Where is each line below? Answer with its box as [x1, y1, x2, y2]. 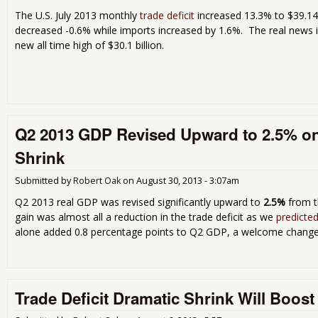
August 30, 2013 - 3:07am [136, 174, 239, 187]
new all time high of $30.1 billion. [15, 38, 164, 53]
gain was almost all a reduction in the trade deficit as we [15, 209, 276, 224]
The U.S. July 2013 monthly [15, 9, 140, 23]
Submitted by [15, 174, 73, 187]
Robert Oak [73, 174, 121, 187]
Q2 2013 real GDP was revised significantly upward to [15, 194, 263, 209]
